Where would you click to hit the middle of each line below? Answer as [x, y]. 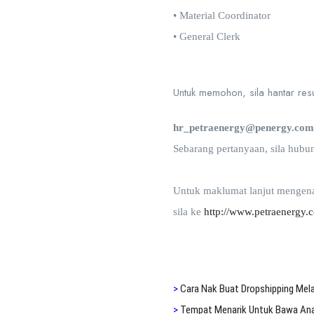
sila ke [189, 212]
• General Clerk [207, 36]
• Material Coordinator [222, 15]
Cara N [194, 289]
